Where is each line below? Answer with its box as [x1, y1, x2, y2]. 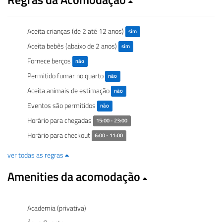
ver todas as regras [7, 149, 65, 160]
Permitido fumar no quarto [27, 70, 105, 81]
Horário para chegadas [27, 114, 93, 125]
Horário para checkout [27, 129, 92, 140]
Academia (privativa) [27, 202, 86, 213]
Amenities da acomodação [7, 167, 143, 185]
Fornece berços [27, 55, 72, 66]
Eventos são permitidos [27, 100, 97, 111]
